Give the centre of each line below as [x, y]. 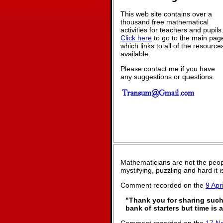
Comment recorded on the [163, 185]
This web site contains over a [166, 14]
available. [135, 54]
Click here [136, 38]
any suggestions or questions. [167, 76]
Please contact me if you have [168, 68]
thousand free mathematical [165, 22]
